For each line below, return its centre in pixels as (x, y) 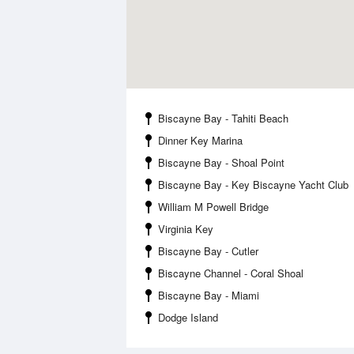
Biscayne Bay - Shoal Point (221, 162)
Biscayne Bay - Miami (209, 295)
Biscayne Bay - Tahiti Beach (223, 118)
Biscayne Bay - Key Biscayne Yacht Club (253, 185)
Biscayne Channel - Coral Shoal (231, 273)
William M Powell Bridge (213, 207)
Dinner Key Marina (200, 140)
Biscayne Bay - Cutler (208, 251)
